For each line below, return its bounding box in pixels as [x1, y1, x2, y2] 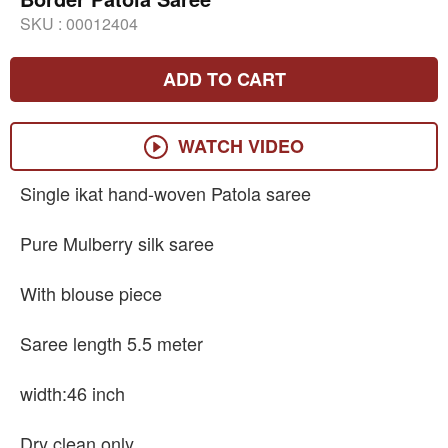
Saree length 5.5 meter [20, 330, 203, 357]
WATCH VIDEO [178, 133, 304, 160]
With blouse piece [20, 280, 162, 307]
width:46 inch [20, 380, 125, 407]
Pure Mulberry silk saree [20, 230, 214, 257]
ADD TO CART [162, 66, 286, 93]
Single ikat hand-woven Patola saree [20, 180, 311, 207]
